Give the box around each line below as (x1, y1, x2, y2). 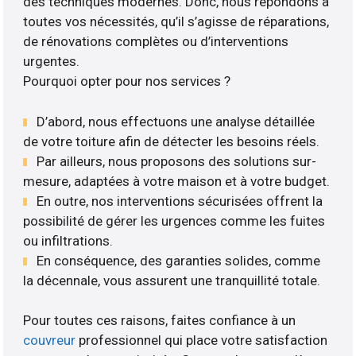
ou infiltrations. (23, 232, 114, 249)
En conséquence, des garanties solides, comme (37, 252, 321, 269)
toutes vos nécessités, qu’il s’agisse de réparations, (23, 14, 330, 30)
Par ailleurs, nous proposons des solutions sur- (37, 153, 317, 169)
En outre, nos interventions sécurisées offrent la (37, 192, 323, 209)
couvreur (23, 332, 76, 349)
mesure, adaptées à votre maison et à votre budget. (23, 172, 331, 189)
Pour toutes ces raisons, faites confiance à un (23, 312, 296, 329)
